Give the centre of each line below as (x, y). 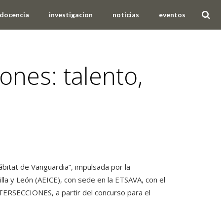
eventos (172, 15)
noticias (126, 15)
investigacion (71, 15)
